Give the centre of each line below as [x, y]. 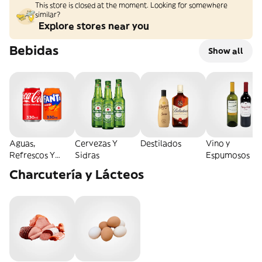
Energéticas [32, 167]
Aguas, [22, 143]
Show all [226, 51]
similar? [48, 14]
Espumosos [228, 155]
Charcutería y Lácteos [77, 175]
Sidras [87, 155]
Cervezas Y [96, 143]
